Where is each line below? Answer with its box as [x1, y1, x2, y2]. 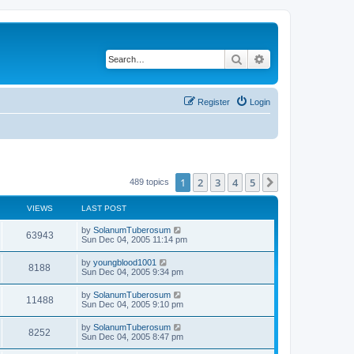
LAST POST [81, 203, 126, 213]
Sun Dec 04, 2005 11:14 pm [81, 234, 187, 244]
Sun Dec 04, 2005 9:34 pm [81, 266, 183, 277]
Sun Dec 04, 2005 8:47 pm [81, 331, 183, 341]
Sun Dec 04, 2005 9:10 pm [81, 299, 183, 309]
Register [198, 96, 230, 107]
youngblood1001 [93, 257, 156, 267]
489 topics [130, 176, 171, 186]
